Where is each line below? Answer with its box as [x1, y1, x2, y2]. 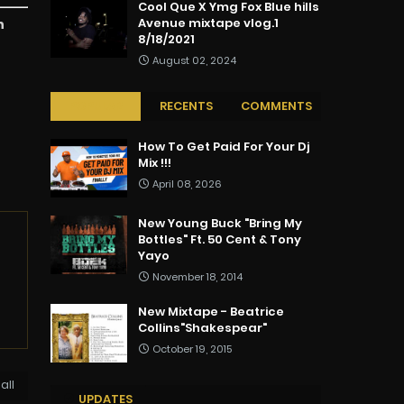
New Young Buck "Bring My [138, 215, 302, 233]
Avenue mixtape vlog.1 [138, 14, 279, 32]
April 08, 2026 [152, 177, 222, 192]
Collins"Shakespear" [138, 319, 267, 337]
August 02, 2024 [152, 53, 236, 69]
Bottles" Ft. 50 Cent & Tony [138, 231, 301, 249]
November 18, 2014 [152, 270, 243, 285]
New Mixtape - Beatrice [138, 303, 284, 321]
